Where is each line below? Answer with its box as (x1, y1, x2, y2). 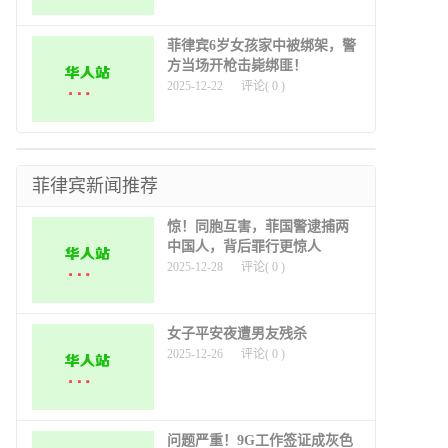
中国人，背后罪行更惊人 (167, 238, 321, 254)
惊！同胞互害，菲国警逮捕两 (167, 218, 349, 234)
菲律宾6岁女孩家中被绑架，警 (167, 37, 356, 53)
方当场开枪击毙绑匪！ (167, 57, 307, 73)
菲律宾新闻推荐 (32, 175, 158, 196)
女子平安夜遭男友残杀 (167, 325, 307, 341)
